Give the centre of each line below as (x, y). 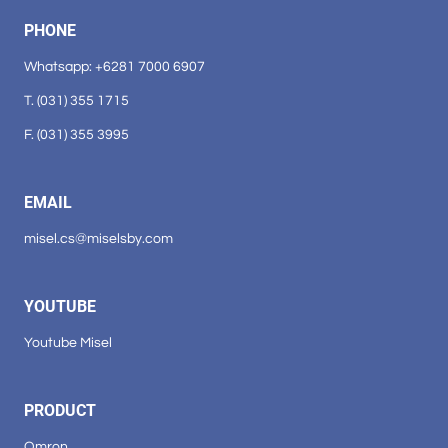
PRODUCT (60, 410)
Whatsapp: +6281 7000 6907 (114, 66)
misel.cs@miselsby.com (98, 238)
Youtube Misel (68, 342)
